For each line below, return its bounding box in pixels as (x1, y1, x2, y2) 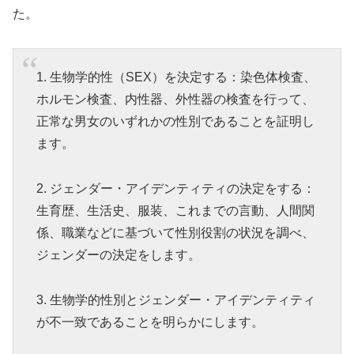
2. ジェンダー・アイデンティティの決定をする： (36, 182, 315, 196)
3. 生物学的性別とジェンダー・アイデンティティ (36, 292, 315, 307)
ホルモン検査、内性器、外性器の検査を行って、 (36, 92, 314, 107)
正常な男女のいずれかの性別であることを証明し (36, 115, 314, 129)
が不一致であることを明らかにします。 (36, 314, 264, 329)
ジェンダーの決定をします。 (36, 248, 201, 262)
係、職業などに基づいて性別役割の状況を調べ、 (36, 226, 314, 240)
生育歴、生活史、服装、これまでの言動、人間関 (36, 204, 314, 218)
